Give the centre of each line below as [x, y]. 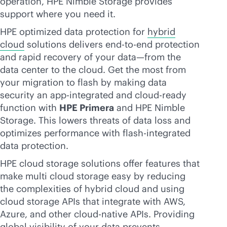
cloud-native [101, 214]
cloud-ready [161, 95]
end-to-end [129, 44]
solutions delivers [65, 44]
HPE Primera [87, 108]
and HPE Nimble [149, 108]
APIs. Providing [161, 214]
